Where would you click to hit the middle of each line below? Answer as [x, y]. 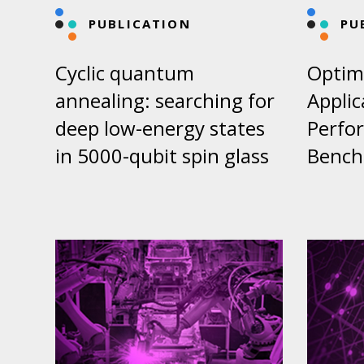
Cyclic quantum [125, 73]
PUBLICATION [140, 24]
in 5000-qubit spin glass [162, 156]
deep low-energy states [160, 128]
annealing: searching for [165, 101]
